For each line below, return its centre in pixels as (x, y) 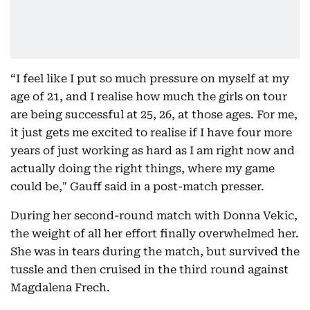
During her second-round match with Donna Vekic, (154, 216)
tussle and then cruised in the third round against (149, 270)
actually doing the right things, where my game (143, 168)
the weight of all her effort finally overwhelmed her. (155, 234)
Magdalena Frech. (60, 288)
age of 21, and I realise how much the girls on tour (149, 97)
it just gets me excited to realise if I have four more (151, 133)
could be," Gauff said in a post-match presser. (137, 186)
